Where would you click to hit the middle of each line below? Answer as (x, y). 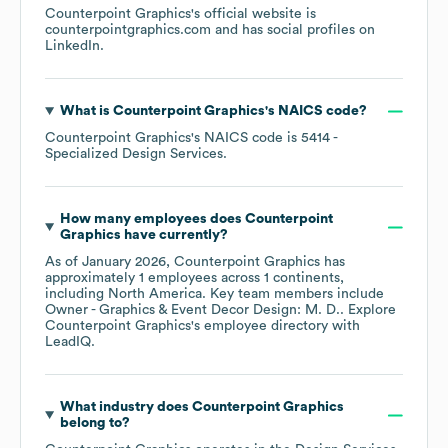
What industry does (125, 407)
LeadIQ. (70, 342)
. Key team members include (293, 294)
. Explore (368, 310)
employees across (204, 278)
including (76, 294)
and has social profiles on (293, 30)
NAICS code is (252, 138)
